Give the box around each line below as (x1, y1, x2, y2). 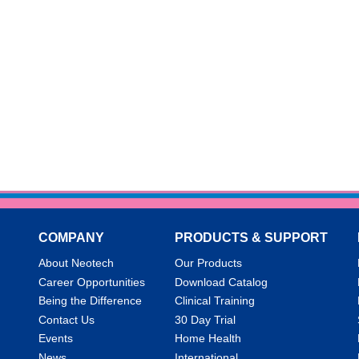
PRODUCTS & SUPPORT (174, 231, 328, 245)
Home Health (174, 332, 241, 345)
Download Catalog (174, 275, 268, 288)
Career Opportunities (38, 275, 145, 288)
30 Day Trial (174, 313, 236, 326)
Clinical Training (174, 294, 255, 308)
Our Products (174, 256, 242, 270)
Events (38, 332, 73, 345)
